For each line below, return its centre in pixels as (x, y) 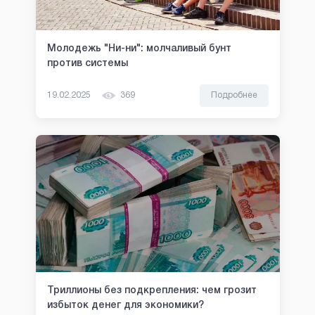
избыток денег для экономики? (125, 306)
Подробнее (234, 96)
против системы (87, 64)
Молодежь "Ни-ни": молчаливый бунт (139, 49)
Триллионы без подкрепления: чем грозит (152, 291)
